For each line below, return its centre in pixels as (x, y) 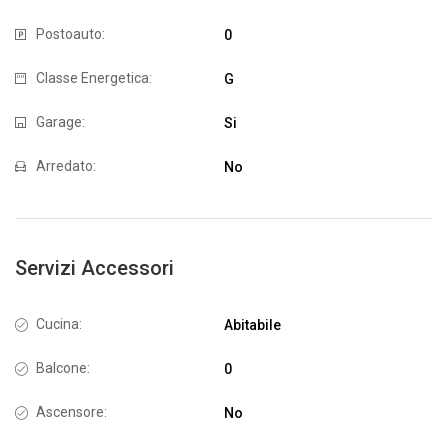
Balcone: (63, 368)
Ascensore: (71, 412)
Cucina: (59, 324)
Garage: (60, 122)
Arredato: (66, 166)
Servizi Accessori (94, 268)
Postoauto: (70, 34)
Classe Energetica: (94, 78)
